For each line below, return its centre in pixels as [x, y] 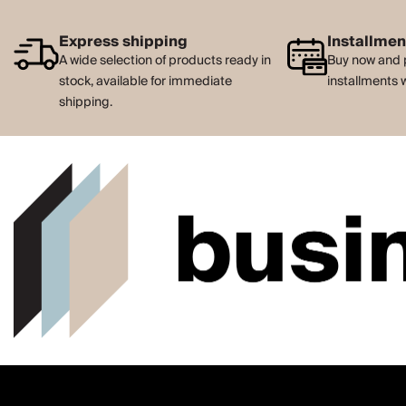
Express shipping [123, 41]
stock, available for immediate [145, 81]
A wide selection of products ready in [165, 60]
